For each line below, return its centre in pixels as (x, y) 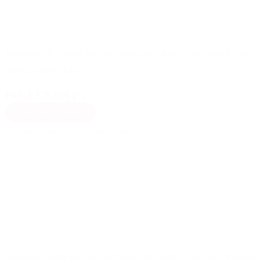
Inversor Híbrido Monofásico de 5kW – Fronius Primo (130, 257)
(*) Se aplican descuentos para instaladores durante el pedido (96, 131)
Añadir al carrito (55, 112)
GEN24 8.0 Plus (41, 70)
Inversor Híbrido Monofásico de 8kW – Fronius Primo (130, 53)
